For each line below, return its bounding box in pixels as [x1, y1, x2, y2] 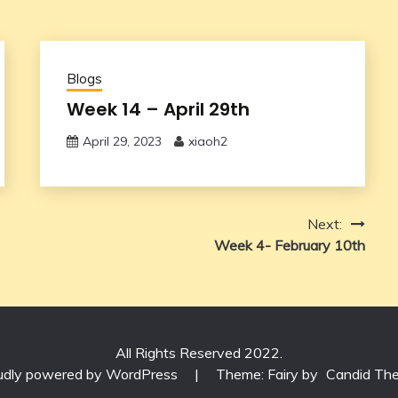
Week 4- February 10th [213, 235, 365, 254]
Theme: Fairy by [215, 364, 322, 383]
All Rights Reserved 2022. [115, 343, 283, 362]
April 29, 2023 [82, 132, 162, 149]
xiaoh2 [187, 132, 227, 149]
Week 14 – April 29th [66, 96, 250, 122]
